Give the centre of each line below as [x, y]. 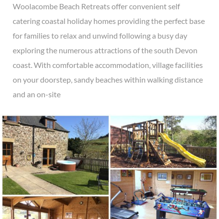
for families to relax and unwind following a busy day [100, 36]
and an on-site [37, 94]
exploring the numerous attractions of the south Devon [105, 50]
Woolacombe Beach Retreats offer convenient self [96, 6]
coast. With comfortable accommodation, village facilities [108, 65]
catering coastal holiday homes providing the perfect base [109, 21]
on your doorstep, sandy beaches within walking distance [108, 80]
